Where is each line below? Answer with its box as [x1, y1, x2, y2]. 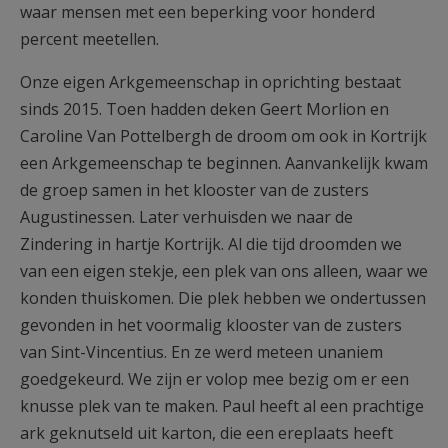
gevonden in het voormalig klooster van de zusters [20, 314, 402, 336]
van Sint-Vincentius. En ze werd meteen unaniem [20, 341, 383, 363]
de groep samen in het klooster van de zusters [20, 179, 369, 201]
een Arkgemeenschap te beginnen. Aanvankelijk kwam [20, 152, 428, 174]
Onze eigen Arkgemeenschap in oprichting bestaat [20, 71, 401, 93]
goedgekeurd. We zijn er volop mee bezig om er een [20, 368, 409, 390]
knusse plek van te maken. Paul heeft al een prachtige [20, 395, 424, 417]
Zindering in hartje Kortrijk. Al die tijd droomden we [20, 233, 402, 255]
